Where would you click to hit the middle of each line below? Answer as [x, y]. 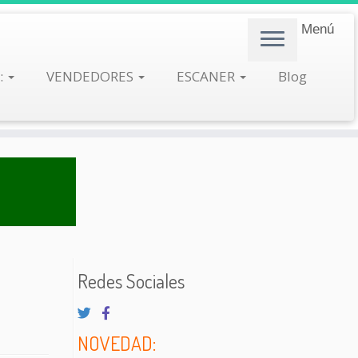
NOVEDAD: [117, 344]
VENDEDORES [91, 76]
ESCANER [207, 76]
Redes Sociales [131, 281]
